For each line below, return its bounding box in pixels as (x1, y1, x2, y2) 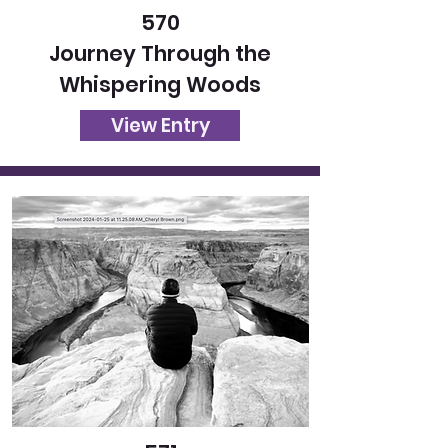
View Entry (110, 112, 210, 139)
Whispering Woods (59, 70, 261, 99)
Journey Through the (49, 39, 271, 68)
